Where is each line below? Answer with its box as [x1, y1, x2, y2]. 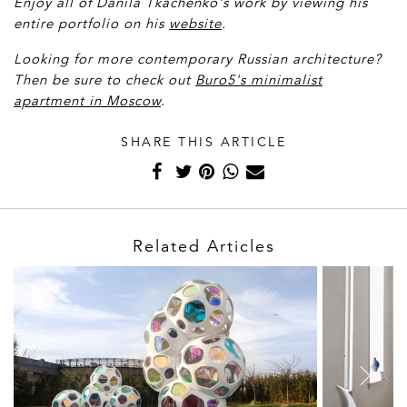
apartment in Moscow [14, 92, 161, 110]
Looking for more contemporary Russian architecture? [14, 50, 382, 68]
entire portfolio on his [14, 15, 169, 33]
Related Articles [132, 236, 275, 257]
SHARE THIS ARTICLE [121, 134, 286, 151]
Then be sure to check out [14, 71, 195, 89]
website [169, 15, 222, 33]
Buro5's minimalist [195, 71, 323, 89]
